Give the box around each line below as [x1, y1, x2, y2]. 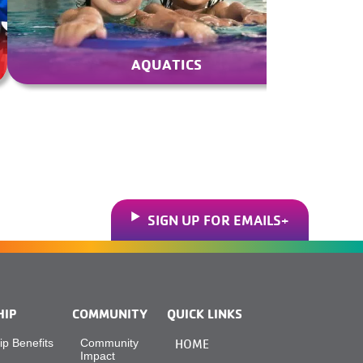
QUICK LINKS [166, 305, 242, 322]
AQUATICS [131, 54, 203, 74]
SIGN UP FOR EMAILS [147, 210, 281, 229]
